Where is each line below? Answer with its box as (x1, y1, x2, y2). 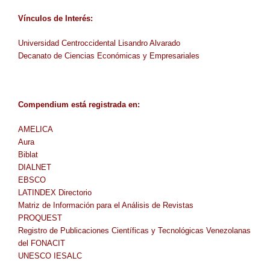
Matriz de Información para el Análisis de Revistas (18, 200, 193, 210)
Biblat (18, 149, 38, 159)
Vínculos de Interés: (18, 13, 93, 23)
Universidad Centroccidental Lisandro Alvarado (18, 38, 180, 48)
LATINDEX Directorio (18, 187, 92, 197)
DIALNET (18, 162, 51, 172)
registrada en (89, 99, 137, 109)
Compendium (18, 99, 69, 109)
